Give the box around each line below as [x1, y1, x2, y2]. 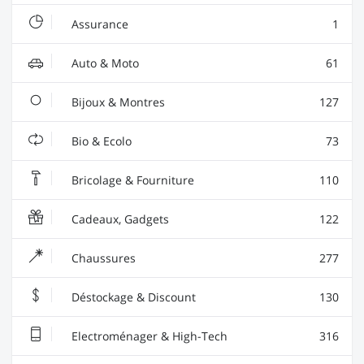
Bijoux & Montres [68, 93, 165, 110]
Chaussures [68, 249, 136, 266]
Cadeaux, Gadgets [68, 210, 169, 227]
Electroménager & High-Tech [68, 327, 227, 344]
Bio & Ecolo [68, 132, 132, 149]
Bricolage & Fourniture [68, 171, 194, 188]
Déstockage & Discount [68, 288, 196, 305]
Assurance [68, 15, 128, 32]
